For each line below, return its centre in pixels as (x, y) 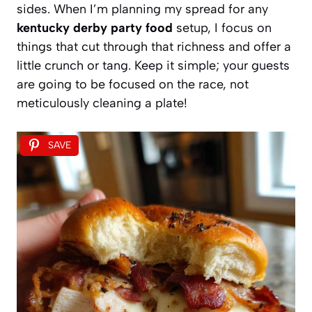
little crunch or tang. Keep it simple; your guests (153, 65)
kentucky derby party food (95, 28)
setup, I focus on (222, 28)
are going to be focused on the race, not (133, 84)
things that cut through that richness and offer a (154, 46)
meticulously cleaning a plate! (102, 103)
